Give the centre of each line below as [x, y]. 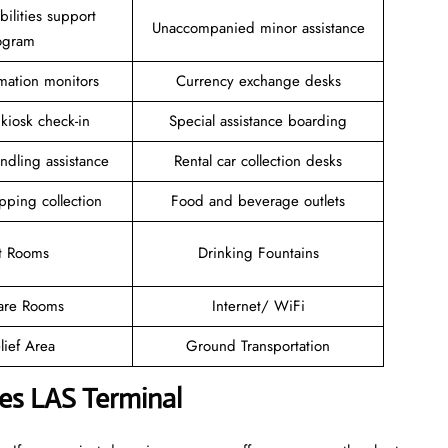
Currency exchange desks [258, 80]
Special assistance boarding [258, 120]
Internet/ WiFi [258, 305]
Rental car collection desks [258, 160]
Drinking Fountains [258, 252]
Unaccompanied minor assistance [258, 27]
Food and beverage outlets [258, 200]
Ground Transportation [258, 345]
